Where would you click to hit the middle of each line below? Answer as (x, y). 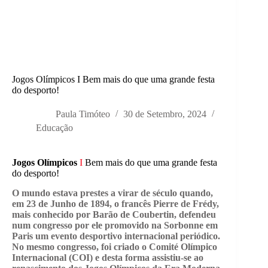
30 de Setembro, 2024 (165, 114)
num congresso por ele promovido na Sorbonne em (115, 226)
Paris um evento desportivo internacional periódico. (116, 236)
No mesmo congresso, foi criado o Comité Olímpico (115, 247)
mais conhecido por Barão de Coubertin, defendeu (114, 215)
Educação (54, 128)
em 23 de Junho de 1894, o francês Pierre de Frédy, (115, 204)
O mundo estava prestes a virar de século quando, (112, 193)
